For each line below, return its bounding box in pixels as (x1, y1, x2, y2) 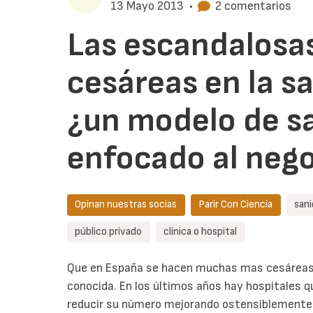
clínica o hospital (163, 224, 238, 238)
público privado (75, 224, 143, 238)
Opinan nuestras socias (75, 198, 177, 212)
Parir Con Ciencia (198, 198, 273, 212)
